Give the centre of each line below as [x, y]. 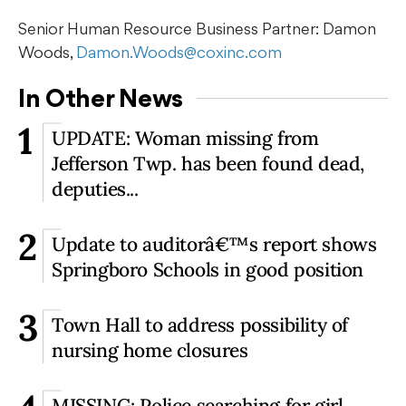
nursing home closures [150, 350]
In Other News [101, 97]
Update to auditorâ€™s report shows [214, 244]
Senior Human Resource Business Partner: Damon [197, 28]
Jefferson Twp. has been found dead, [208, 163]
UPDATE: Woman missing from [185, 138]
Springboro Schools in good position [208, 269]
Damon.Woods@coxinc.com [179, 52]
